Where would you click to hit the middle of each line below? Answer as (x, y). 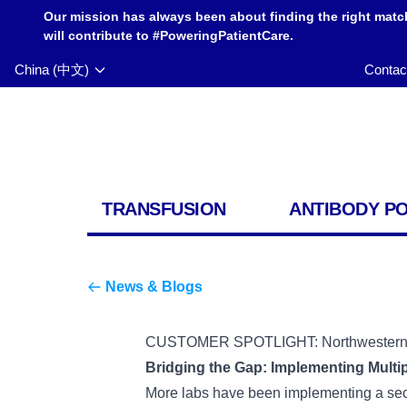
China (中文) (52, 69)
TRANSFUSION (164, 209)
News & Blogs (154, 287)
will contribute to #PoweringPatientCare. (169, 35)
